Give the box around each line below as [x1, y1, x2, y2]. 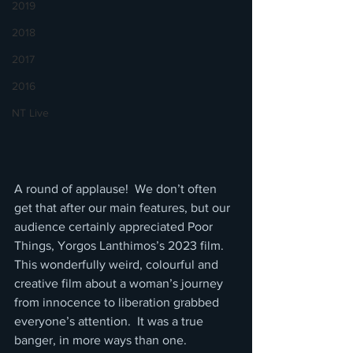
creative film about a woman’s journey [14, 277, 226, 291]
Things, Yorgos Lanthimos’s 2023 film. [14, 239, 227, 253]
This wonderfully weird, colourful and [14, 258, 221, 272]
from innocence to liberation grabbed [14, 295, 222, 310]
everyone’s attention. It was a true [14, 314, 206, 329]
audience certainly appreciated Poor [14, 220, 216, 234]
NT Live [12, 106, 49, 119]
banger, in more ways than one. [14, 333, 187, 347]
